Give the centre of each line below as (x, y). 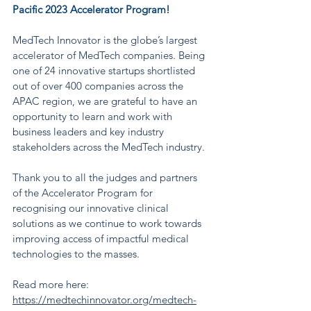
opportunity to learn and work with (94, 116)
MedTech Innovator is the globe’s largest (106, 40)
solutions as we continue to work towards (108, 223)
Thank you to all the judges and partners (106, 177)
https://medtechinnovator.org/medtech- (104, 299)
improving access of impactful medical (102, 238)
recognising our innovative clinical (92, 208)
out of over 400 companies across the (99, 85)
